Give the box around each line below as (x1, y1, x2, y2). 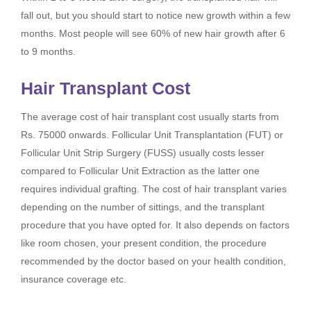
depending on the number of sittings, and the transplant (21, 201, 264, 213)
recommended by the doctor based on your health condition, (21, 255, 286, 267)
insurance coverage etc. (21, 274, 126, 285)
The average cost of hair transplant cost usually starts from (21, 111, 279, 123)
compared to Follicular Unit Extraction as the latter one (21, 165, 260, 177)
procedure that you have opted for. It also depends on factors (21, 219, 289, 231)
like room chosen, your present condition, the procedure (21, 237, 267, 249)
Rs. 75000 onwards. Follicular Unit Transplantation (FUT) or (21, 129, 283, 141)
